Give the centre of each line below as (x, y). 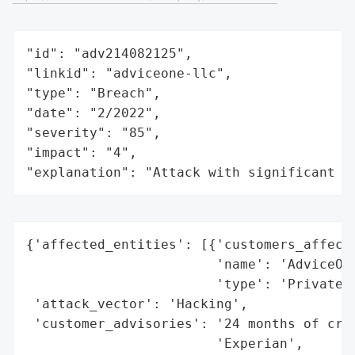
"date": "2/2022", (94, 113)
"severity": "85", (94, 132)
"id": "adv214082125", (109, 53)
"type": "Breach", (94, 93)
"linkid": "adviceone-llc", (129, 73)
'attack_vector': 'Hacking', (137, 303)
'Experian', (165, 343)
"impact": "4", (82, 152)
